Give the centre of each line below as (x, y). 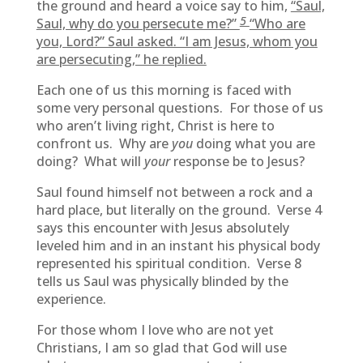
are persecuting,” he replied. (121, 59)
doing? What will (90, 161)
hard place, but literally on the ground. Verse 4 (179, 210)
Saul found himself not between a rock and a (174, 192)
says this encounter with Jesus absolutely (162, 228)
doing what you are (254, 143)
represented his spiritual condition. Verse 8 (169, 263)
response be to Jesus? (237, 161)
